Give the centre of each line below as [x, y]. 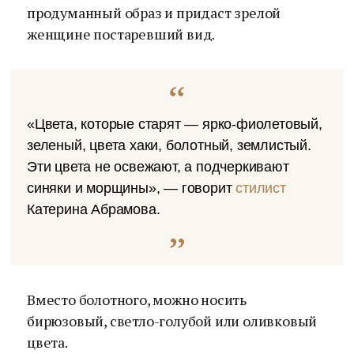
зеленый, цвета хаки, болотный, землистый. [169, 145]
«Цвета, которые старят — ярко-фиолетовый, [175, 124]
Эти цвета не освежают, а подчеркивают [158, 167]
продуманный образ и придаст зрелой [154, 13]
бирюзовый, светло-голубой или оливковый [172, 321]
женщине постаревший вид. [121, 34]
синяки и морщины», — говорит [132, 188]
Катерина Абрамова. [94, 209]
